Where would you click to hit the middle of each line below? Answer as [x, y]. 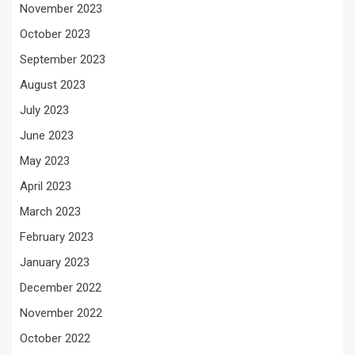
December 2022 [61, 287]
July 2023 [44, 110]
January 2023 [55, 262]
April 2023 [46, 186]
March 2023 [50, 211]
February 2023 [57, 237]
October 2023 [55, 34]
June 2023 [47, 135]
